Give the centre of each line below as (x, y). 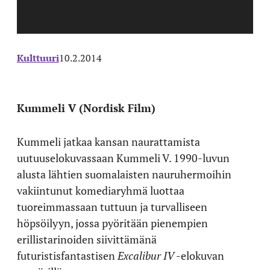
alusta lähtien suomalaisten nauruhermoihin (124, 174)
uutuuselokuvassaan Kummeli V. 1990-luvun (123, 158)
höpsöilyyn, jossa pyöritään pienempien (112, 223)
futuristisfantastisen (67, 255)
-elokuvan (199, 255)
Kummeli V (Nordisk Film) (86, 108)
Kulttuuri (38, 58)
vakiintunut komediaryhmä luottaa (101, 190)
